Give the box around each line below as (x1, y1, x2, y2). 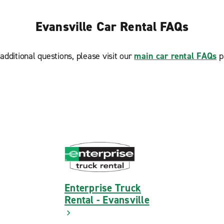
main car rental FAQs (134, 50, 217, 62)
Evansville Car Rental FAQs (35, 18, 188, 35)
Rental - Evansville (64, 193, 149, 207)
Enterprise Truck (64, 181, 141, 195)
